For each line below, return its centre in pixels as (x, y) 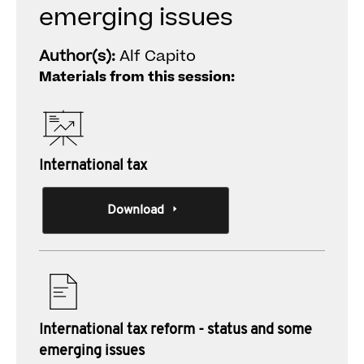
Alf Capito (158, 56)
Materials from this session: (137, 77)
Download (135, 210)
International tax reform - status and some (175, 330)
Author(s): (79, 56)
